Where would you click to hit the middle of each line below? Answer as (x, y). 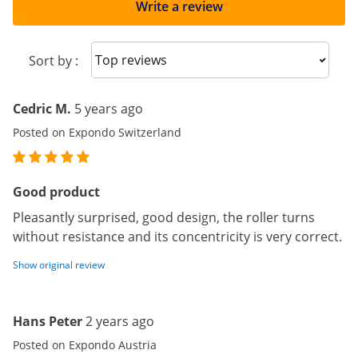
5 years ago (109, 109)
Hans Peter (48, 321)
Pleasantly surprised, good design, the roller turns (164, 217)
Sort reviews (140, 59)
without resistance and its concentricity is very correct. (177, 237)
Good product (56, 192)
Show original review (59, 265)
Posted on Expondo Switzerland (97, 132)
